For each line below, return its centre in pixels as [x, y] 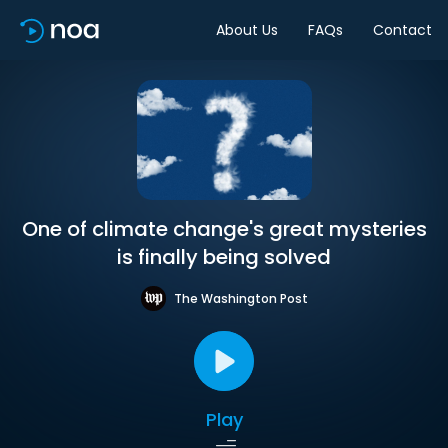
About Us [247, 29]
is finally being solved [224, 257]
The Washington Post [240, 298]
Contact [402, 29]
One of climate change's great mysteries [224, 229]
